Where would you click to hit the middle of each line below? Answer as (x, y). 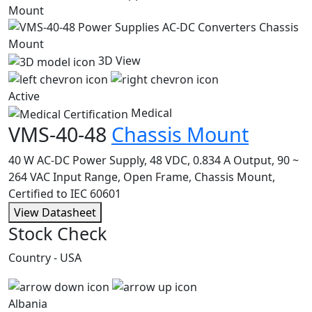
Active (24, 96)
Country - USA (45, 258)
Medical (150, 113)
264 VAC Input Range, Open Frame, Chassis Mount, (142, 177)
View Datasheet (55, 213)
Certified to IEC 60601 (65, 194)
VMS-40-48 (60, 134)
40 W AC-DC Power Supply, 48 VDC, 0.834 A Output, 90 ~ (154, 161)
